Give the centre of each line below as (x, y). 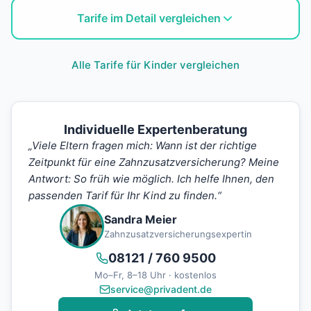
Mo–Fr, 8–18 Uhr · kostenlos (155, 275)
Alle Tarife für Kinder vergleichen (155, 65)
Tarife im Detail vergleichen (149, 18)
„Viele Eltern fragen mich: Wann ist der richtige (143, 146)
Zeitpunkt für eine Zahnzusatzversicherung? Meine (154, 162)
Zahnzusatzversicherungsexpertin (178, 234)
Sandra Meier (140, 220)
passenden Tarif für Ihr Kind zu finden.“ (125, 196)
